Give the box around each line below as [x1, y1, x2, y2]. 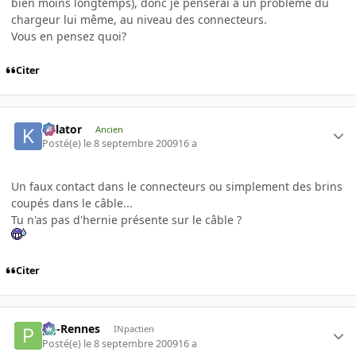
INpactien [113, 323, 154, 335]
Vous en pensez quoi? [11, 29, 126, 44]
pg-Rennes [42, 321, 101, 337]
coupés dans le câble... [11, 195, 133, 211]
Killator [42, 121, 83, 137]
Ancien [95, 122, 123, 135]
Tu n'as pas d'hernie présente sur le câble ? [11, 212, 242, 228]
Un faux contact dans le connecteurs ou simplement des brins [11, 179, 342, 195]
